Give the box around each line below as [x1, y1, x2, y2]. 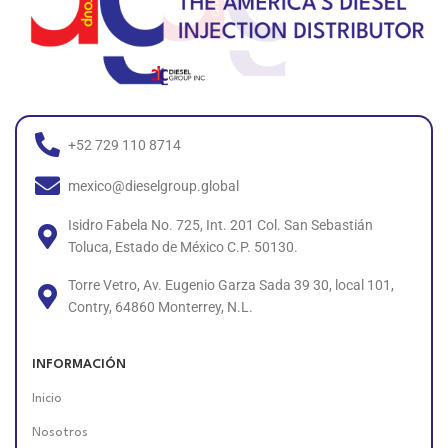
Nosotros [32, 426, 88, 440]
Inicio [32, 392, 62, 406]
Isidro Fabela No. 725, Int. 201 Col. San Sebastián [68, 217, 374, 234]
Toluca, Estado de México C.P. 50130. [68, 239, 299, 256]
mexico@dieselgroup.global [68, 177, 240, 194]
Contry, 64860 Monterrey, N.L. [68, 299, 254, 316]
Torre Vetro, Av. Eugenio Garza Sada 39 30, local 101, [68, 277, 395, 294]
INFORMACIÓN [32, 358, 126, 372]
